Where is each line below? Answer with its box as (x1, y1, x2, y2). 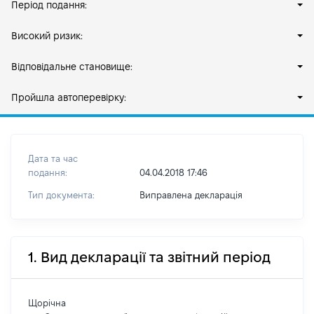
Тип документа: (28, 190, 95, 200)
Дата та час (28, 153, 78, 163)
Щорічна (28, 298, 66, 308)
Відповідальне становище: (11, 61, 132, 72)
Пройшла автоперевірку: (11, 92, 126, 103)
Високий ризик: (11, 30, 83, 41)
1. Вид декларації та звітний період (28, 250, 271, 265)
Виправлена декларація (139, 190, 243, 200)
